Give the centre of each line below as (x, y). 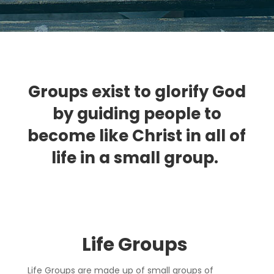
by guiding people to (137, 114)
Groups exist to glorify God (137, 92)
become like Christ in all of (137, 136)
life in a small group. (135, 158)
